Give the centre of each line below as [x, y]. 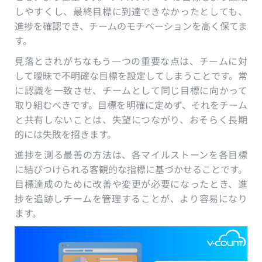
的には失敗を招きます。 [65, 134]
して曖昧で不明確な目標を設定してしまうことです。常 [131, 76]
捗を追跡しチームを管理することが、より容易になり [131, 199]
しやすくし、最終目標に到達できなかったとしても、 [131, 11]
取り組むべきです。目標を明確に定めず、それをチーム [131, 105]
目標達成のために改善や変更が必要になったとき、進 [131, 184]
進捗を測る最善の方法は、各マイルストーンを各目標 [131, 155]
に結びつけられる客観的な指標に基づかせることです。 [131, 169]
